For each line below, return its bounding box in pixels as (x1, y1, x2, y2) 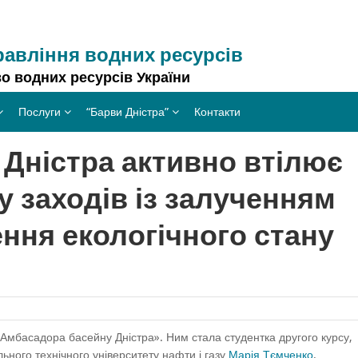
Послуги (18, 105, 61, 118)
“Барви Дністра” (86, 105, 169, 118)
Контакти (194, 105, 241, 118)
